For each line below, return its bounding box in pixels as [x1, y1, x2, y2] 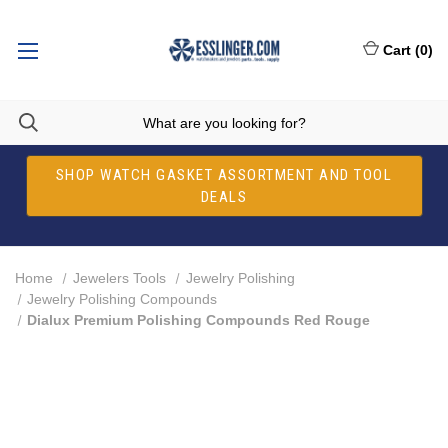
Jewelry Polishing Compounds [27, 291, 218, 307]
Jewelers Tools [72, 270, 166, 286]
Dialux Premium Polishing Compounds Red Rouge [27, 312, 371, 328]
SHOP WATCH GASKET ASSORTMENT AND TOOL [55, 166, 393, 184]
